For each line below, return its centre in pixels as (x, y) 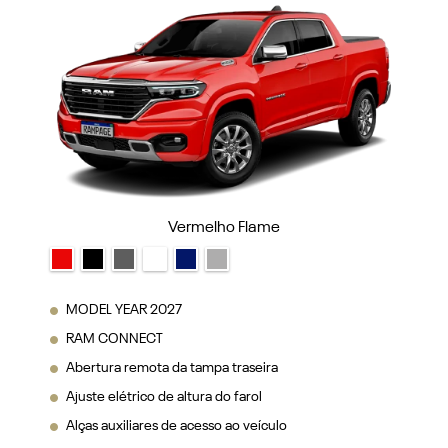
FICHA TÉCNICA (126, 410)
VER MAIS (103, 357)
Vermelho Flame (224, 127)
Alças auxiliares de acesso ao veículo (176, 325)
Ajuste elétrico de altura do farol (164, 296)
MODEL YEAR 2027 (124, 209)
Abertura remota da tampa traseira (172, 267)
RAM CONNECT (114, 238)
